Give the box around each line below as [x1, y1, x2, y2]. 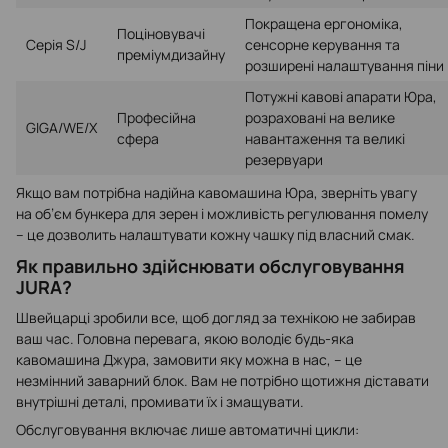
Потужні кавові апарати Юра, [245, 87, 437, 107]
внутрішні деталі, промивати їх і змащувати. [16, 391, 304, 411]
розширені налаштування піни [245, 56, 444, 76]
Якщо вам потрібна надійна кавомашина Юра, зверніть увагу [16, 183, 417, 203]
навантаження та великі [245, 129, 405, 149]
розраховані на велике [245, 108, 395, 128]
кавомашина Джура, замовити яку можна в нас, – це [16, 349, 362, 369]
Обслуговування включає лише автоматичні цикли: [16, 419, 359, 439]
